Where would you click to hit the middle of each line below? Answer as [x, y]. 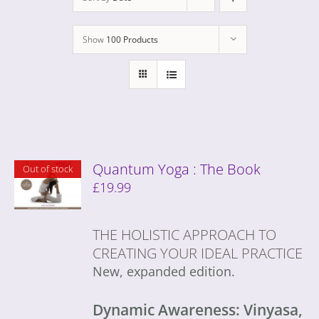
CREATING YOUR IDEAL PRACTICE [198, 253]
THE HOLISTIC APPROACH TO [185, 234]
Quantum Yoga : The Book [177, 169]
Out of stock [47, 168]
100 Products [132, 39]
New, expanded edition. [164, 271]
